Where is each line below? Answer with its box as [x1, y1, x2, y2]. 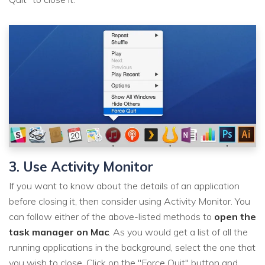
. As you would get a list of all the [109, 226, 248, 238]
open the [214, 211, 256, 223]
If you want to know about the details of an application [9, 180, 240, 192]
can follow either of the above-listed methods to [9, 211, 214, 223]
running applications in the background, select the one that [9, 241, 256, 254]
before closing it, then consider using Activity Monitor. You [9, 195, 250, 208]
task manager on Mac [9, 226, 109, 238]
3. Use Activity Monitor [9, 157, 153, 175]
